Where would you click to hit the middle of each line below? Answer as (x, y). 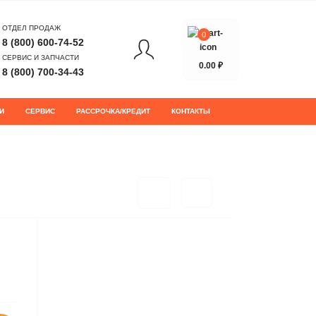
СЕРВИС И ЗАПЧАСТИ (41, 57)
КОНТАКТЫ (191, 111)
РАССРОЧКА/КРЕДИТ (113, 111)
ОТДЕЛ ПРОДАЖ (31, 28)
